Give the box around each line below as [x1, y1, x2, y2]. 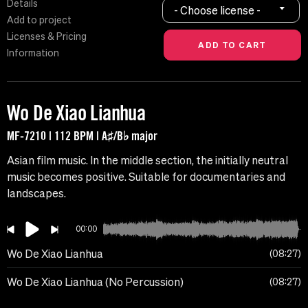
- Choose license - [174, 3, 261, 16]
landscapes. [7, 187, 66, 200]
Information [7, 47, 59, 59]
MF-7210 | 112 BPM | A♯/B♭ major [7, 128, 157, 144]
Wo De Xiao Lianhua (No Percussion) [7, 276, 184, 289]
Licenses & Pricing [7, 31, 87, 43]
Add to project [7, 14, 71, 26]
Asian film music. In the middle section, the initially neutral [7, 154, 288, 167]
